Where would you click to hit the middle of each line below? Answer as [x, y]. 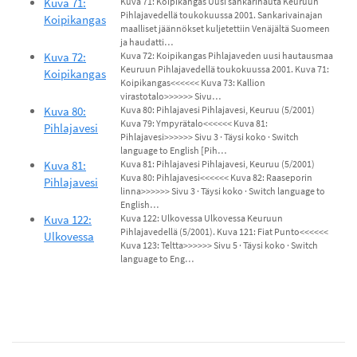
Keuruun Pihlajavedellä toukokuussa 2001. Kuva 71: [225, 69]
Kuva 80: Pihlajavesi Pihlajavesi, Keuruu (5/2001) [218, 110]
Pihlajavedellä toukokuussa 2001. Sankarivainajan [222, 15]
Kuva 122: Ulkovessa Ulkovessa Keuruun [202, 218]
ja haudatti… [147, 42]
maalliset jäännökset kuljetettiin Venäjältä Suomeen [225, 29]
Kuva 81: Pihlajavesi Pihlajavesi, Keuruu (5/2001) [218, 164]
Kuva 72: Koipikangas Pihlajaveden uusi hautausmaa [227, 56]
